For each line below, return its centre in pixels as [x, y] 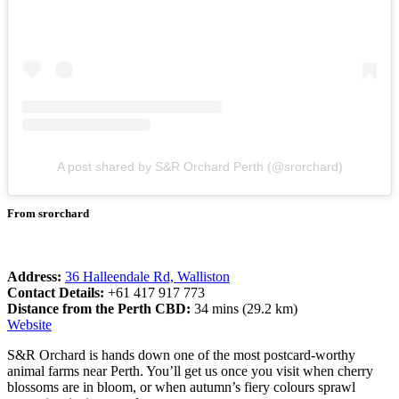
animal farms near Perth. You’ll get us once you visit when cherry [190, 370]
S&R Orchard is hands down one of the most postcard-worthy [181, 354]
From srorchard [48, 213]
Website [29, 324]
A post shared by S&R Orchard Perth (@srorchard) [199, 166]
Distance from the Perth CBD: [101, 308]
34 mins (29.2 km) [246, 308]
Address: [36, 276]
